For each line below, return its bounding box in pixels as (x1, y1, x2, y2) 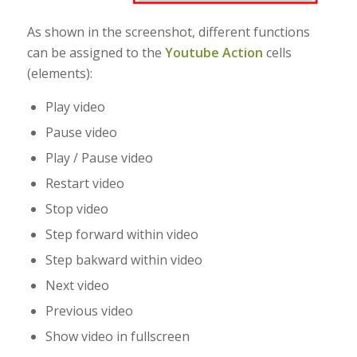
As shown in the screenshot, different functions (26, 22, 310, 41)
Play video (45, 98, 105, 116)
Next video (45, 277, 109, 295)
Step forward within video (45, 226, 198, 244)
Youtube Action (164, 43, 263, 61)
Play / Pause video (45, 149, 153, 167)
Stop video (45, 200, 108, 218)
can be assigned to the (26, 43, 165, 61)
